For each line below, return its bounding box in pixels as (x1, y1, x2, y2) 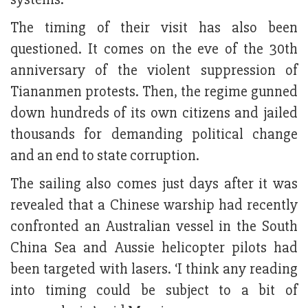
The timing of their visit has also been (10, 18, 298, 37)
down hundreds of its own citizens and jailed (10, 103, 298, 122)
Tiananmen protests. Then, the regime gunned (10, 82, 298, 101)
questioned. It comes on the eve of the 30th (10, 39, 298, 58)
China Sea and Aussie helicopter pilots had (10, 238, 298, 257)
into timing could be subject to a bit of (10, 280, 298, 300)
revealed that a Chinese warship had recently (10, 195, 298, 214)
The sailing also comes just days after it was (10, 174, 298, 193)
